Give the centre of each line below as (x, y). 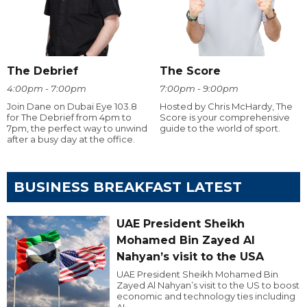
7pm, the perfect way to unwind (77, 128)
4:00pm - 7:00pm (47, 89)
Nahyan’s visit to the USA (190, 257)
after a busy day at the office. (71, 139)
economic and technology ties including (206, 296)
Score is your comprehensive (224, 118)
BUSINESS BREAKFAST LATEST (128, 187)
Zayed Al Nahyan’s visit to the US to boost (208, 285)
